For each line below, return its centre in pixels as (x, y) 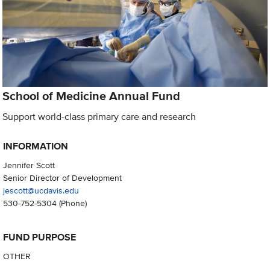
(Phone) (71, 203)
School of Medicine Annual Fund (92, 96)
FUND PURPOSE (39, 237)
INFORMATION (35, 146)
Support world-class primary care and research (99, 116)
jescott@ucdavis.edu (41, 190)
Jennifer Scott (29, 165)
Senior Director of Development (62, 178)
